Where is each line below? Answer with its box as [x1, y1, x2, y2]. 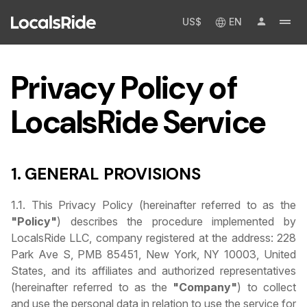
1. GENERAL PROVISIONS [11, 163, 201, 185]
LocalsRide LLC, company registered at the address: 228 [11, 231, 296, 245]
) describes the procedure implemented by [57, 214, 296, 229]
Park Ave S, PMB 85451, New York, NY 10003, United [11, 247, 296, 262]
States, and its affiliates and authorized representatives [11, 264, 296, 278]
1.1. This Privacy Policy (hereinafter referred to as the [11, 198, 296, 212]
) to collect [237, 280, 297, 295]
